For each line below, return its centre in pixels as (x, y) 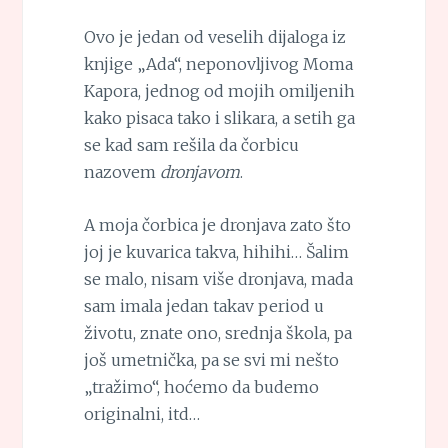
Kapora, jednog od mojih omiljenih (219, 91)
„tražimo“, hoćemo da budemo (201, 387)
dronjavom (199, 172)
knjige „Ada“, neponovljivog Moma (218, 64)
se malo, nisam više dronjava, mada (218, 279)
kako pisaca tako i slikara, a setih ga (219, 118)
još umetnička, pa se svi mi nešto (211, 360)
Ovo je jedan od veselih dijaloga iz (214, 37)
